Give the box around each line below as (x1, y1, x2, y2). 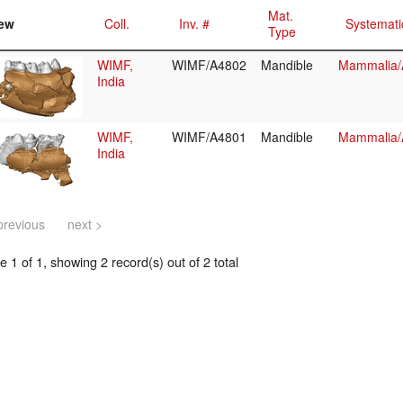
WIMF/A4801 (172, 128, 250, 147)
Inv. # (179, 14, 210, 33)
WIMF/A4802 (172, 56, 250, 75)
